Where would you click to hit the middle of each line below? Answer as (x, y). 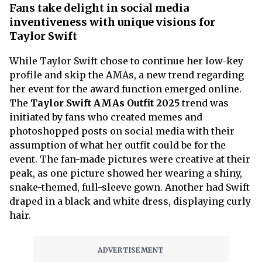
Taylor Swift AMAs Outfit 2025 (105, 103)
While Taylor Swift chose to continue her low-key (126, 61)
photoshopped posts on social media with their (122, 131)
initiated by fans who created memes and (106, 117)
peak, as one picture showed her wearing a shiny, (126, 173)
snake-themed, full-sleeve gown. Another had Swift (130, 187)
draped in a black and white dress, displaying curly (130, 201)
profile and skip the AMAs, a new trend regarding (127, 75)
